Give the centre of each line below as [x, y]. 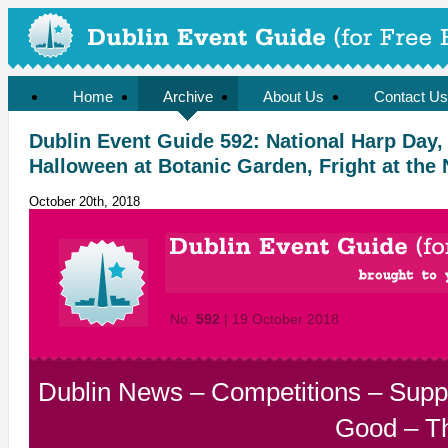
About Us [293, 96]
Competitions [285, 392]
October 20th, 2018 [84, 202]
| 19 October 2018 [279, 319]
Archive [188, 96]
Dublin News [110, 392]
